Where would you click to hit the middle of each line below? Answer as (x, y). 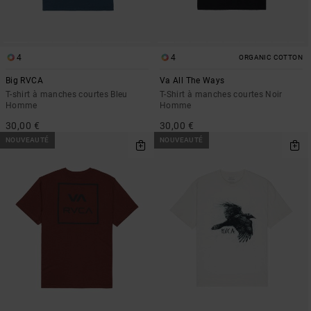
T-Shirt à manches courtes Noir (221, 94)
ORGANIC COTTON (271, 57)
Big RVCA (24, 80)
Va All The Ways (192, 80)
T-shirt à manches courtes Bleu (67, 94)
